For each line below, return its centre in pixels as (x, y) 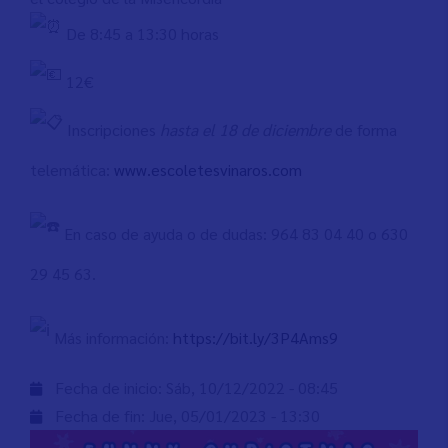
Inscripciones (111, 129)
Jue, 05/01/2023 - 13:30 (234, 415)
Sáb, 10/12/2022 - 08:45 (252, 387)
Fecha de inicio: (110, 387)
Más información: (111, 337)
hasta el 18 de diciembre (247, 129)
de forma (366, 129)
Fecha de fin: (102, 415)
